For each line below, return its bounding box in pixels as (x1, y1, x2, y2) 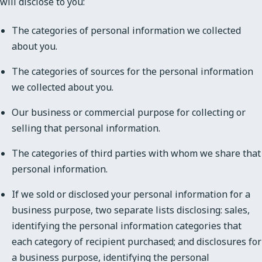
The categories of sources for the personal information (12, 64, 253, 78)
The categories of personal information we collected (12, 23, 241, 37)
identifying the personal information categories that (12, 219, 242, 232)
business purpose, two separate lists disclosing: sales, (12, 203, 250, 216)
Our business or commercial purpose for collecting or (12, 105, 246, 119)
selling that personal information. (12, 121, 160, 135)
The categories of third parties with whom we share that (12, 146, 261, 160)
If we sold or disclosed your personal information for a (12, 187, 250, 201)
